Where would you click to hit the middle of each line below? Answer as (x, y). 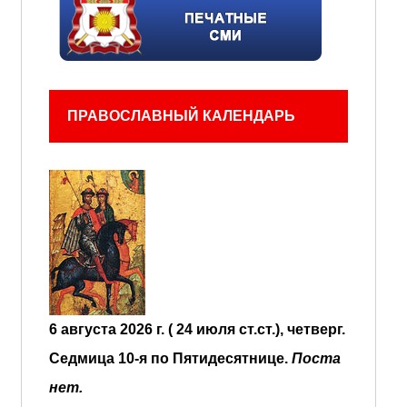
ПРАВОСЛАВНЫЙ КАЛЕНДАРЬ (181, 116)
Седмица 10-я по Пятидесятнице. (170, 358)
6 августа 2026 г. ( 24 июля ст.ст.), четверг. (197, 329)
